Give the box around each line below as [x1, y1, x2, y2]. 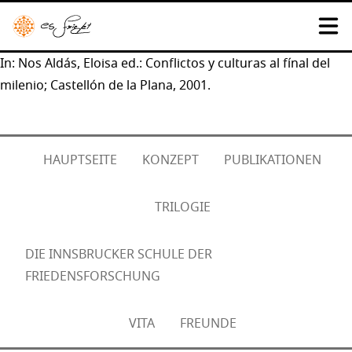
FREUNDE [179, 313, 236, 333]
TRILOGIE [154, 197, 211, 217]
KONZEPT [142, 150, 199, 170]
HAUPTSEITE [43, 150, 117, 170]
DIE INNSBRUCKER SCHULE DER [25, 244, 212, 264]
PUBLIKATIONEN [224, 150, 321, 170]
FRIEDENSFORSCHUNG [25, 266, 160, 286]
